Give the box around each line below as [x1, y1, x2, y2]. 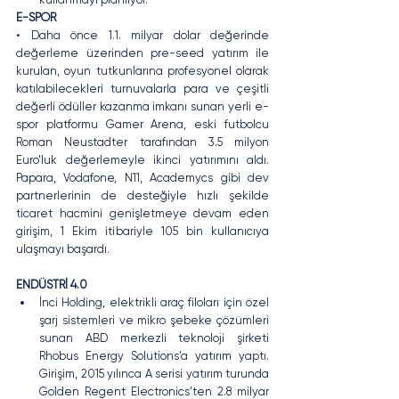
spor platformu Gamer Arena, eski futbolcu [16, 117, 269, 131]
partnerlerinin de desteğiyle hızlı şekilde [16, 188, 269, 202]
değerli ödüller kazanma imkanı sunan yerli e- [16, 99, 269, 113]
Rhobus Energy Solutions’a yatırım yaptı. [39, 348, 269, 362]
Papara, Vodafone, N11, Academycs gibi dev [16, 170, 269, 184]
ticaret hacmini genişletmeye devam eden [16, 206, 269, 220]
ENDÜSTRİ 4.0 [16, 277, 87, 291]
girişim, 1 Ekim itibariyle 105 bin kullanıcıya [16, 224, 269, 238]
